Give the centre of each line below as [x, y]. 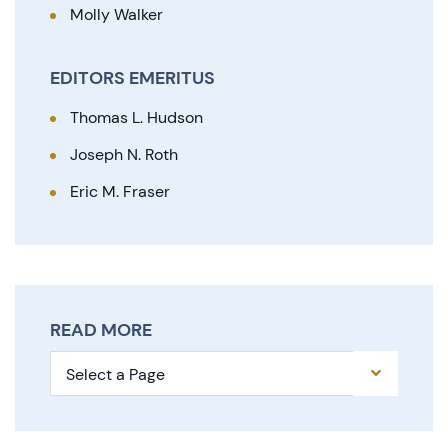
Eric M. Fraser [120, 191]
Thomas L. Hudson [136, 117]
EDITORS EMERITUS [132, 78]
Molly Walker [116, 14]
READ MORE [101, 330]
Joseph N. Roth [124, 154]
